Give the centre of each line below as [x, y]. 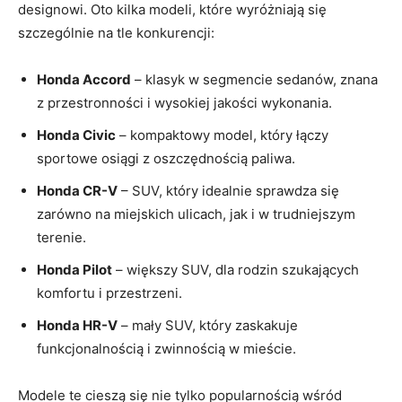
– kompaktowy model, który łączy [222, 135]
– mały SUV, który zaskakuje [208, 325]
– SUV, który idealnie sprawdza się [228, 190]
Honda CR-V [77, 190]
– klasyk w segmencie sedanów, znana [254, 79]
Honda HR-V [77, 325]
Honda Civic [76, 135]
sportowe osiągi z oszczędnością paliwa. [166, 158]
